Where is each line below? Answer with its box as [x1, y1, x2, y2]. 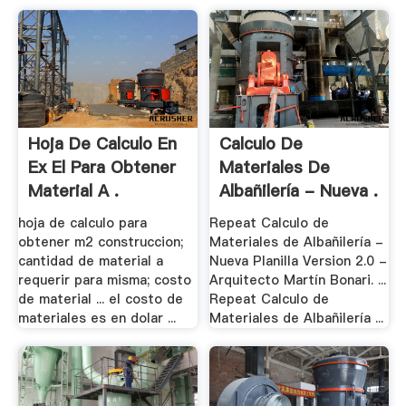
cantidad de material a [17, 252, 163, 271]
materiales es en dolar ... [17, 309, 176, 328]
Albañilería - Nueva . [219, 179, 379, 203]
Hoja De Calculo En [27, 132, 177, 156]
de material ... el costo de [17, 290, 183, 309]
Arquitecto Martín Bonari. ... [209, 271, 387, 290]
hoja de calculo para [17, 214, 147, 233]
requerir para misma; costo [17, 271, 191, 290]
